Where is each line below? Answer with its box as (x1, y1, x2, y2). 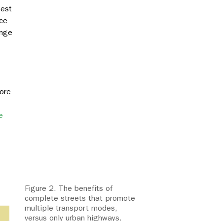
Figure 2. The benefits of (25, 184, 112, 193)
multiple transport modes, (25, 203, 117, 213)
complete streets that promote (25, 193, 135, 203)
